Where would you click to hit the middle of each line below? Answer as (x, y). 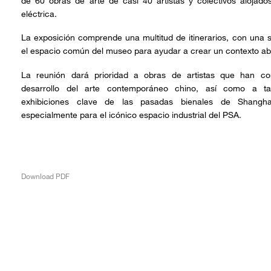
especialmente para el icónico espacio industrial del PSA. (131, 114)
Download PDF (45, 176)
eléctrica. (39, 13)
